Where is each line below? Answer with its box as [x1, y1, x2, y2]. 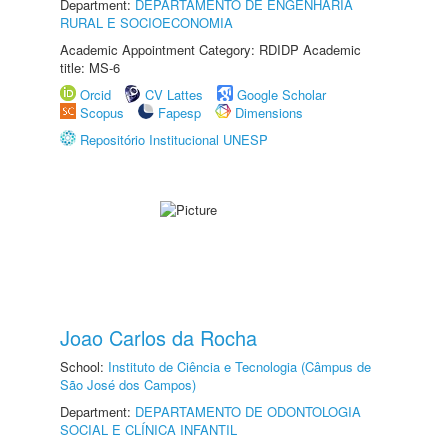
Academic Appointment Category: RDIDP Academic [60, 40, 361, 59]
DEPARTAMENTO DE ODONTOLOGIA [135, 402, 361, 421]
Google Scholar [237, 85, 326, 104]
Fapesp [158, 103, 201, 122]
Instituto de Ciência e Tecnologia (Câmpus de [108, 357, 371, 376]
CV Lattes [145, 85, 203, 104]
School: [60, 357, 108, 376]
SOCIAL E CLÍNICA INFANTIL [60, 420, 237, 439]
